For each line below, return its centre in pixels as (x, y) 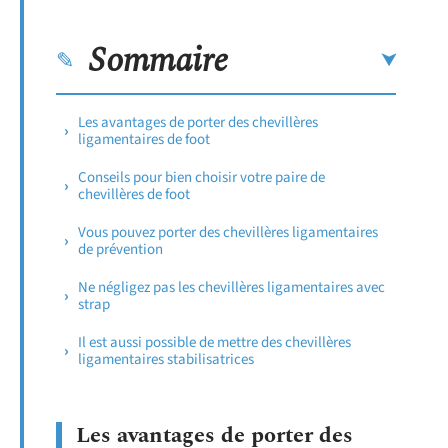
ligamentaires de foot (144, 139)
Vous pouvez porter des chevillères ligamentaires (228, 232)
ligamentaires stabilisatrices (166, 359)
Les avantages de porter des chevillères (198, 122)
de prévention (120, 249)
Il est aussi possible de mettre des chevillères (214, 342)
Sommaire (158, 60)
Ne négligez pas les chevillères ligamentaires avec (231, 287)
